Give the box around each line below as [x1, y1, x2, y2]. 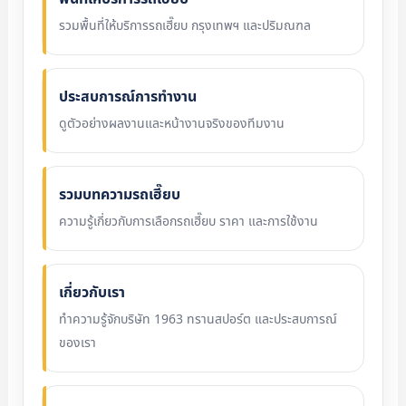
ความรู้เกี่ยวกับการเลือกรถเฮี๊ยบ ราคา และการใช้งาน [58, 212, 318, 231]
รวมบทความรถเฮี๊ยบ [58, 184, 180, 206]
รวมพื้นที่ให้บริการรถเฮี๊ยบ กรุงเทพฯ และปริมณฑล [58, 16, 311, 35]
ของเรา [58, 333, 96, 353]
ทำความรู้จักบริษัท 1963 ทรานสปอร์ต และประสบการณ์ [58, 310, 337, 329]
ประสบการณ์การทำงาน [58, 86, 197, 108]
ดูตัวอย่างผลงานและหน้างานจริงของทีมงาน [58, 114, 285, 133]
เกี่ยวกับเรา [58, 282, 125, 304]
